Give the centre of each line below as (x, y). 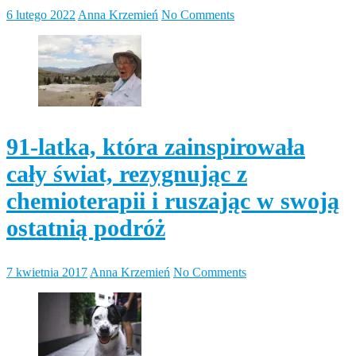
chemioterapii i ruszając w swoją (173, 200)
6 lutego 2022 (41, 14)
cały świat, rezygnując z (127, 173)
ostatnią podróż (86, 227)
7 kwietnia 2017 (47, 272)
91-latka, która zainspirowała (156, 146)
